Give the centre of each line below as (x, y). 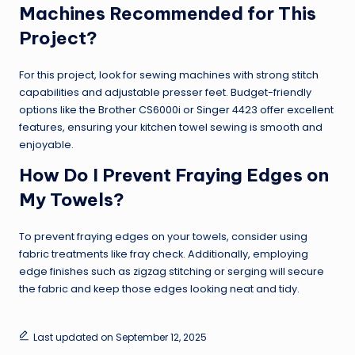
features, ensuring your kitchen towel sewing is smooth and (171, 127)
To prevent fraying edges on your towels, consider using (163, 236)
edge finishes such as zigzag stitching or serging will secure (172, 271)
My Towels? (72, 199)
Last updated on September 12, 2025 (120, 337)
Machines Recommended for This (168, 13)
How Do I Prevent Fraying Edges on (174, 175)
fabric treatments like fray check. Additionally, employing (164, 254)
